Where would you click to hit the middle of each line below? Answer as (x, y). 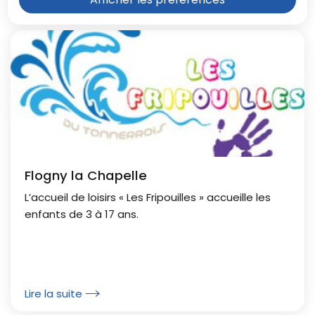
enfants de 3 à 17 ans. (82, 214)
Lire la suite (53, 293)
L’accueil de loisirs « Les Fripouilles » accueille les (148, 198)
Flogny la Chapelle (86, 175)
